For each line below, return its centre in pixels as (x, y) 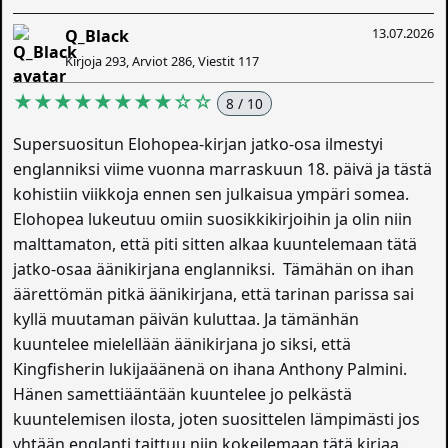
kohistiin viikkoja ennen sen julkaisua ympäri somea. (211, 193)
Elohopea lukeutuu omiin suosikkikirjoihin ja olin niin (213, 218)
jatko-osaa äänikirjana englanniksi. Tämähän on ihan (214, 268)
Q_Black (97, 35)
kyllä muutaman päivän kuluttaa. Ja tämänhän (186, 318)
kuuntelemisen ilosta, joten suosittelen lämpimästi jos (217, 418)
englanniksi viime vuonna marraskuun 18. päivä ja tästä (223, 168)
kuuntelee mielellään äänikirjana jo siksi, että (182, 343)
